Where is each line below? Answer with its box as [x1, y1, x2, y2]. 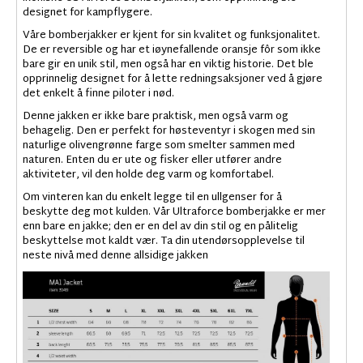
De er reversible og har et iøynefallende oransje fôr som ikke [23, 41, 321, 61]
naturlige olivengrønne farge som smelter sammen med [23, 136, 295, 156]
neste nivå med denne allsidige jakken [23, 246, 208, 267]
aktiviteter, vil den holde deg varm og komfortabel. [23, 165, 274, 186]
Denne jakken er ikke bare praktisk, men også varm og [23, 107, 288, 127]
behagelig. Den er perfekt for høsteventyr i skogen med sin [23, 122, 315, 142]
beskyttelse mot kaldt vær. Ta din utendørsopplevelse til [23, 232, 305, 252]
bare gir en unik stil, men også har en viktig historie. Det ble [23, 55, 314, 75]
